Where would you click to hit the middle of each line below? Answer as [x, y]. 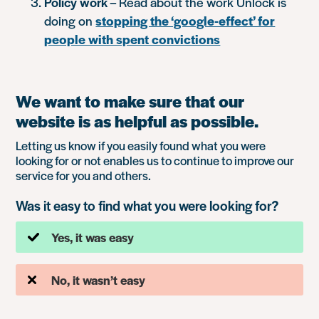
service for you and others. [84, 175]
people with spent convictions [132, 39]
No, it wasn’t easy [99, 280]
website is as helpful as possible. [137, 121]
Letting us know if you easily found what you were [141, 145]
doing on [70, 20]
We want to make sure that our [130, 101]
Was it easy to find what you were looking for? [147, 205]
